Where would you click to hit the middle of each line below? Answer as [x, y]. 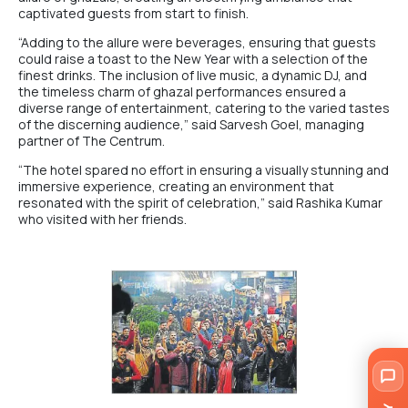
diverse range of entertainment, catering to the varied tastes [204, 107]
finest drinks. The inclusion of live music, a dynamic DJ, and [193, 75]
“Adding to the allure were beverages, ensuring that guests [197, 42]
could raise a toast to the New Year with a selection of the [193, 58]
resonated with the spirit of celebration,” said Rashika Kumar [200, 202]
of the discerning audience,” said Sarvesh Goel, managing [191, 124]
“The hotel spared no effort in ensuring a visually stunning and [204, 169]
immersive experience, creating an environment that [176, 186]
